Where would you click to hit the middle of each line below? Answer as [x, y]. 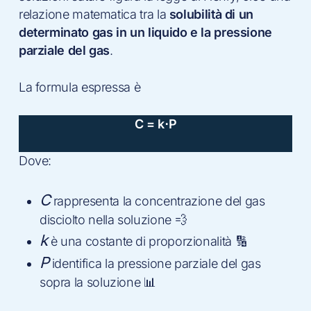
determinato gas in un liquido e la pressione [145, 32]
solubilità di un [210, 14]
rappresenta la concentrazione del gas [158, 201]
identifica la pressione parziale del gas [155, 263]
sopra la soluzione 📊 [98, 282]
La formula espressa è [79, 87]
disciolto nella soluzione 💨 [113, 219]
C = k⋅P [155, 124]
